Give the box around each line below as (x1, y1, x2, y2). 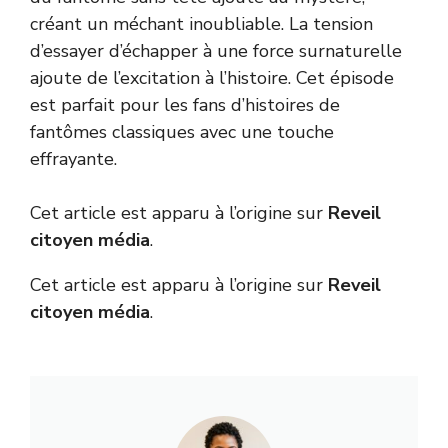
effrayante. (30, 146, 117, 171)
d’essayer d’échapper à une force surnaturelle (30, 38, 402, 63)
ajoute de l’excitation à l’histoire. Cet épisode (30, 65, 394, 90)
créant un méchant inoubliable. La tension (30, 11, 373, 36)
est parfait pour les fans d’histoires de (30, 92, 340, 117)
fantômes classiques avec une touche (30, 119, 334, 144)
